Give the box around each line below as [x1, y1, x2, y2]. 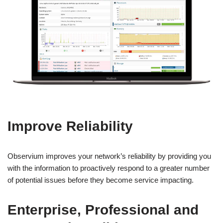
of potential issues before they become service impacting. [7, 175, 194, 184]
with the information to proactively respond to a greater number [7, 163, 210, 172]
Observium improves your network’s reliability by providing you [7, 151, 211, 160]
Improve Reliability [7, 118, 133, 134]
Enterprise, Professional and [7, 202, 199, 218]
